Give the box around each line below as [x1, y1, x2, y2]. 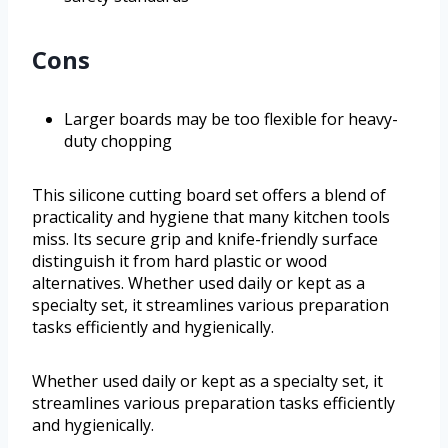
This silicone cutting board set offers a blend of [32, 184, 386, 207]
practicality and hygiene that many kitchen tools [32, 206, 390, 229]
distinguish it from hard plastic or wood [32, 250, 327, 273]
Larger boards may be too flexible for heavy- [64, 108, 398, 131]
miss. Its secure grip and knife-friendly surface [32, 228, 378, 251]
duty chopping [64, 130, 172, 153]
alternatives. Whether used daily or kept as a [32, 272, 365, 295]
